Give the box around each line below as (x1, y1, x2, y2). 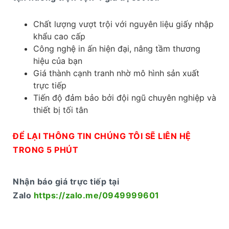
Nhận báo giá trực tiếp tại (13, 176, 119, 187)
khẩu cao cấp (33, 31, 85, 41)
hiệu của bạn (33, 55, 82, 66)
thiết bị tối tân (33, 104, 88, 115)
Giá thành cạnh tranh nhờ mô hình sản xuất (33, 67, 199, 78)
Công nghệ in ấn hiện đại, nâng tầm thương (33, 43, 200, 54)
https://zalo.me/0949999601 (33, 190, 159, 200)
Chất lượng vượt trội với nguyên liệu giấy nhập (33, 18, 214, 29)
